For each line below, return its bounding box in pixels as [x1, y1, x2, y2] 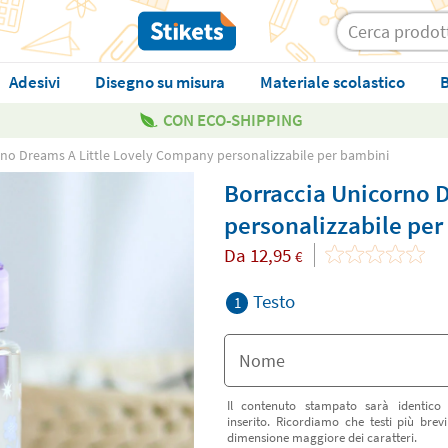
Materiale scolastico [259, 71, 405, 93]
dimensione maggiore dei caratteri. [227, 429, 417, 445]
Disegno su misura [94, 71, 225, 93]
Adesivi [8, 71, 60, 93]
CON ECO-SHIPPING [163, 109, 303, 131]
